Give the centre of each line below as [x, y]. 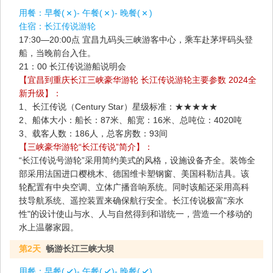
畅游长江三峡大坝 [80, 249]
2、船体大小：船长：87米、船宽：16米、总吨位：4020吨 [130, 120]
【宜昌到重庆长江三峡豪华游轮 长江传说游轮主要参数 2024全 [138, 80]
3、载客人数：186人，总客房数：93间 [93, 134]
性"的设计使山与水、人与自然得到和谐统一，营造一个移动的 [136, 214]
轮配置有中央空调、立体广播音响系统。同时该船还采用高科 [134, 187]
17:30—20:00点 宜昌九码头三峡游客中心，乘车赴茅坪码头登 [136, 40]
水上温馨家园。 [49, 228]
